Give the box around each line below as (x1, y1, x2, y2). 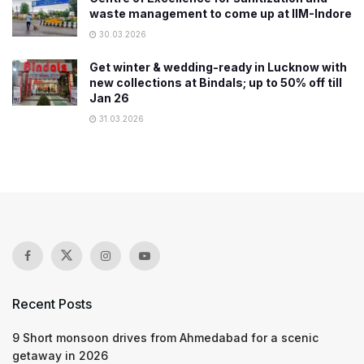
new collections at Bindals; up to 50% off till (89, 75, 342, 89)
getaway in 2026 (12, 348, 108, 362)
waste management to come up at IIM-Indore (89, 6, 352, 20)
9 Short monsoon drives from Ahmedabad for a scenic (12, 330, 318, 344)
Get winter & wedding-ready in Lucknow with (89, 59, 347, 74)
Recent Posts (12, 295, 92, 312)
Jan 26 (89, 90, 129, 105)
